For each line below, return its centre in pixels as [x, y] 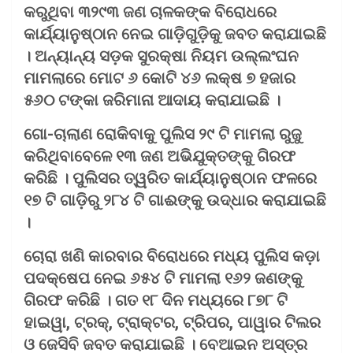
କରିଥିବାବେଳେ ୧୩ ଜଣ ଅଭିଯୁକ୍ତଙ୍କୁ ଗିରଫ [160, 156]
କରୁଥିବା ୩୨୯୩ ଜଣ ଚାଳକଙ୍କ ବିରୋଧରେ [150, 11]
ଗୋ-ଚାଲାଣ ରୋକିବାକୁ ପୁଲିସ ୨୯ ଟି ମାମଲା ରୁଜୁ [163, 134]
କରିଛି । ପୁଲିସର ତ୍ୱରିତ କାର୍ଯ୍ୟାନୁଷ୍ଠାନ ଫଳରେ [170, 178]
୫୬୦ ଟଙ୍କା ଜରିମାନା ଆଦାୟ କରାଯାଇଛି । [152, 100]
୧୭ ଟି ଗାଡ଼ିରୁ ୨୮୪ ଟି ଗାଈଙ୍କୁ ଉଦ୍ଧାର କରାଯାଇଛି [175, 200]
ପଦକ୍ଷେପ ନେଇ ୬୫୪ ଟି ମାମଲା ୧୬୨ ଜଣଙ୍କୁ [163, 278]
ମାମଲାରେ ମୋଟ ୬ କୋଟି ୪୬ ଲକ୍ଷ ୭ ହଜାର [160, 78]
